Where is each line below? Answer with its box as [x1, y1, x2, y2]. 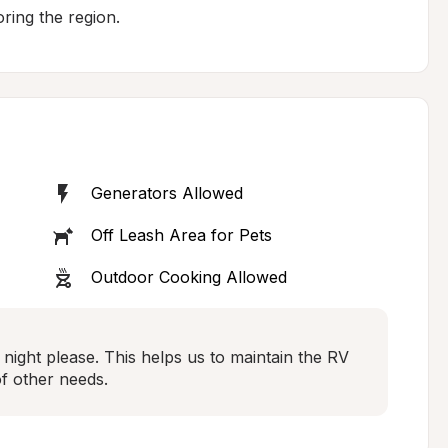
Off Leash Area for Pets [90, 225, 272, 245]
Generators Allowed [90, 183, 243, 203]
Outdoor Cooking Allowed [90, 267, 287, 287]
